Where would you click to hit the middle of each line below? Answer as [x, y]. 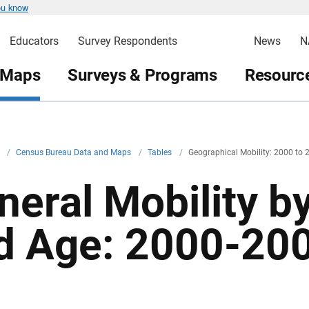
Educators [34, 41]
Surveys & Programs [142, 75]
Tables [161, 152]
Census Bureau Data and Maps [74, 152]
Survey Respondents [127, 41]
